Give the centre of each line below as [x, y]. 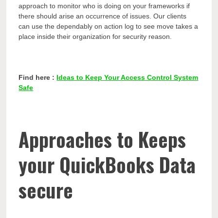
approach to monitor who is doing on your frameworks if [104, 6]
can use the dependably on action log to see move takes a [109, 27]
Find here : [38, 78]
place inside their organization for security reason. [95, 37]
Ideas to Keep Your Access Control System [127, 78]
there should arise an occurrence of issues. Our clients [103, 16]
